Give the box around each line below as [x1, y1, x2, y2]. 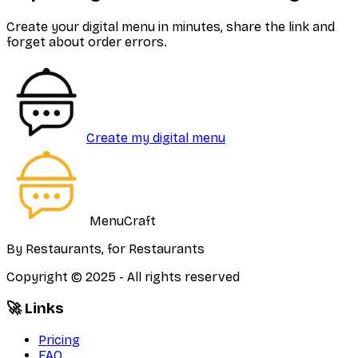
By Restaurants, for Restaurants [6, 241, 205, 257]
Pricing [38, 332, 80, 348]
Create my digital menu [86, 130, 225, 146]
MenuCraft [86, 213, 156, 229]
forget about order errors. [6, 34, 167, 50]
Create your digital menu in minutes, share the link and [6, 19, 335, 35]
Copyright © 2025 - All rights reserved [6, 269, 240, 285]
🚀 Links [6, 300, 64, 317]
